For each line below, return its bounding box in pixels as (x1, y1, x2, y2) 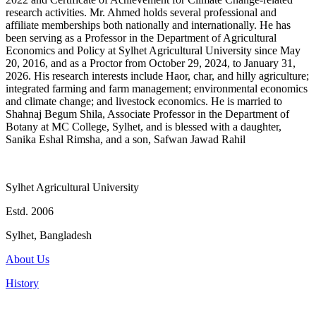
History (6, 277, 39, 290)
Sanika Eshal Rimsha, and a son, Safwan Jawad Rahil (6, 133, 245, 146)
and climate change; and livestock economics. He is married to (6, 95, 282, 108)
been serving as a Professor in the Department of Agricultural (6, 32, 276, 44)
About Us (6, 253, 49, 266)
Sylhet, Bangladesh (6, 229, 92, 242)
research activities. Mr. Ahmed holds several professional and (6, 6, 276, 19)
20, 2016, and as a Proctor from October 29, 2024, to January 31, (6, 57, 296, 70)
